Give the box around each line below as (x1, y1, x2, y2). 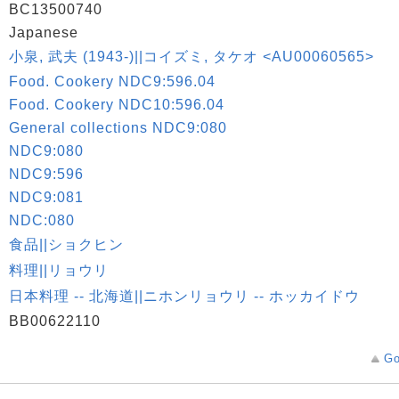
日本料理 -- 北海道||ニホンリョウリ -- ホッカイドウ (9, 289, 360, 304)
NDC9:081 (9, 190, 84, 205)
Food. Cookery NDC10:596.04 (9, 97, 224, 112)
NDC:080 (9, 213, 75, 228)
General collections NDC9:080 (9, 120, 227, 135)
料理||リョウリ (9, 263, 109, 278)
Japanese (9, 25, 78, 40)
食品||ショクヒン (9, 237, 124, 252)
